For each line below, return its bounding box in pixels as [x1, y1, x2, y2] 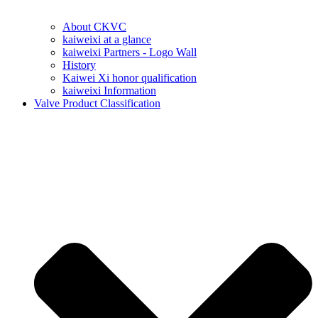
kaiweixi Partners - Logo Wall [62, 46, 197, 59]
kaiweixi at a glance [62, 33, 151, 46]
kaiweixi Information [62, 84, 156, 97]
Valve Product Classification [34, 97, 160, 110]
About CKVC [62, 21, 126, 33]
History [62, 59, 96, 72]
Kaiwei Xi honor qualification [62, 72, 197, 84]
